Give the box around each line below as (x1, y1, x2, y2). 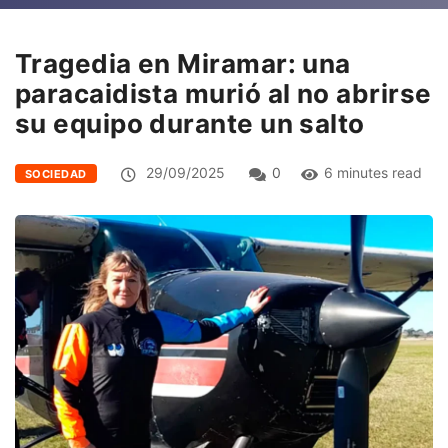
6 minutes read (323, 163, 422, 181)
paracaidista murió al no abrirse (15, 77, 432, 109)
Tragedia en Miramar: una (15, 47, 351, 79)
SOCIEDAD (25, 166, 87, 181)
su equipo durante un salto (15, 107, 365, 139)
